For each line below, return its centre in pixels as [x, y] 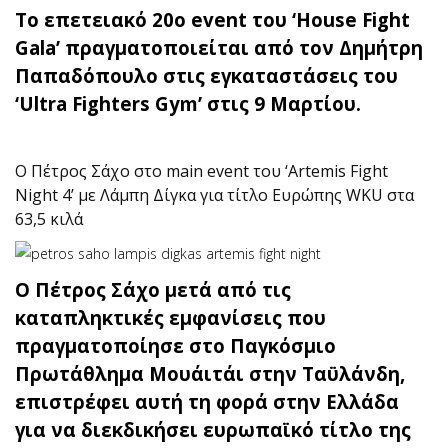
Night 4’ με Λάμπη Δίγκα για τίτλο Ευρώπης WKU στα [214, 195]
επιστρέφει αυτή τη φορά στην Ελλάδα [207, 401]
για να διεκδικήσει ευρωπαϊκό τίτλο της [213, 429]
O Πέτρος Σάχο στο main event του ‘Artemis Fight [201, 171]
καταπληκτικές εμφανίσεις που [170, 317]
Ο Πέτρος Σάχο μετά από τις [153, 289]
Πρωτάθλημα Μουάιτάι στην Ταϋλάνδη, [210, 373]
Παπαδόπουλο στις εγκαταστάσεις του [206, 75]
